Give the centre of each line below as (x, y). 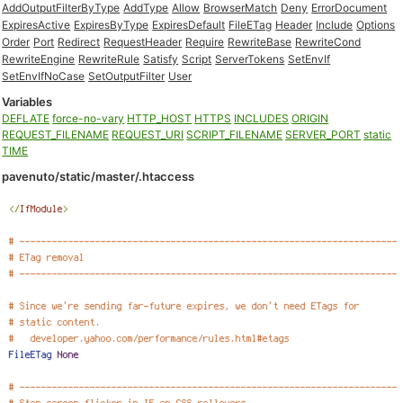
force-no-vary (89, 118)
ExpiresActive (36, 25)
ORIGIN (310, 118)
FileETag (251, 25)
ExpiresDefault (189, 25)
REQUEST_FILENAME (56, 134)
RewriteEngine (39, 59)
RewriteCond (328, 42)
